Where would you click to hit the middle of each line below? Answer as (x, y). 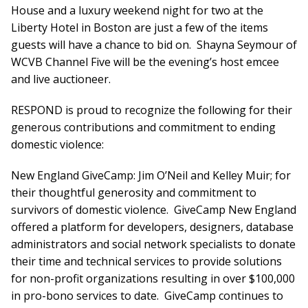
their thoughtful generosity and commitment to (134, 192)
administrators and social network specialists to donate (153, 244)
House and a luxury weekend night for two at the (137, 10)
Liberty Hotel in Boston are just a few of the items (140, 27)
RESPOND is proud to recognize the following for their (152, 110)
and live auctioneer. (61, 79)
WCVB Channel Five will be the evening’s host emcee (145, 62)
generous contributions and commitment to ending (143, 127)
